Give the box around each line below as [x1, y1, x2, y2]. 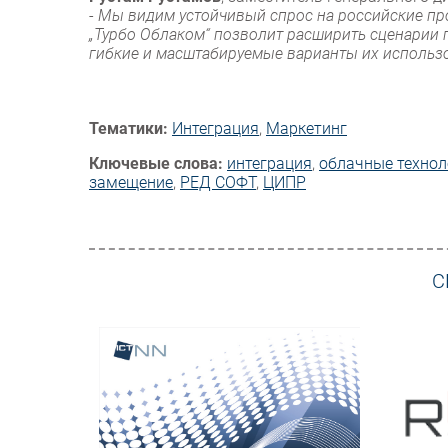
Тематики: [89, 119, 168, 139]
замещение [89, 173, 173, 193]
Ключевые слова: [89, 154, 223, 174]
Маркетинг [266, 119, 347, 139]
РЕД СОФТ [180, 173, 256, 193]
